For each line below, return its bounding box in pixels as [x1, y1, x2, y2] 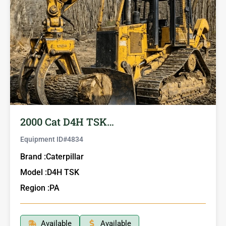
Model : [20, 167, 47, 177]
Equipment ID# [20, 135, 67, 143]
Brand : [20, 151, 46, 161]
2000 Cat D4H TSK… [20, 115, 114, 128]
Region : [20, 183, 49, 193]
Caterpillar [46, 151, 84, 161]
